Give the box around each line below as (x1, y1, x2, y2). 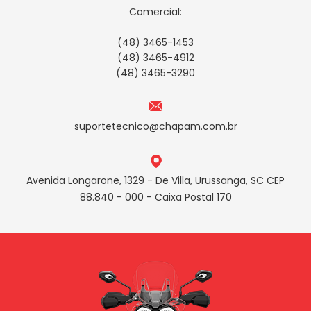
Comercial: (129, 5, 182, 19)
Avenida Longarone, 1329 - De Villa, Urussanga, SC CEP (26, 174, 285, 187)
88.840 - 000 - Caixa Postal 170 (79, 190, 232, 204)
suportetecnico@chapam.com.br (74, 119, 237, 133)
